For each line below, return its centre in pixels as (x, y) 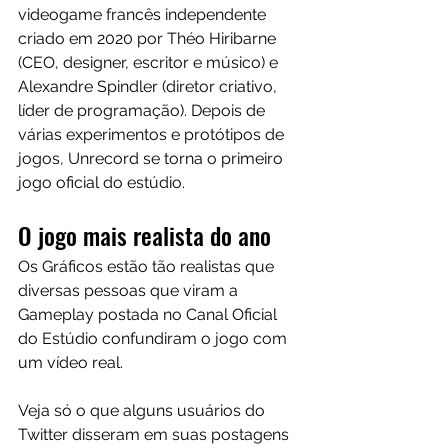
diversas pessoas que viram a (130, 290)
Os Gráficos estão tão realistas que (148, 266)
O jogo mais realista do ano (144, 234)
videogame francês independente (144, 14)
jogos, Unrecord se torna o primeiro (152, 158)
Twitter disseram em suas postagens (155, 434)
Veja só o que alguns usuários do (143, 410)
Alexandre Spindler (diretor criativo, (149, 86)
